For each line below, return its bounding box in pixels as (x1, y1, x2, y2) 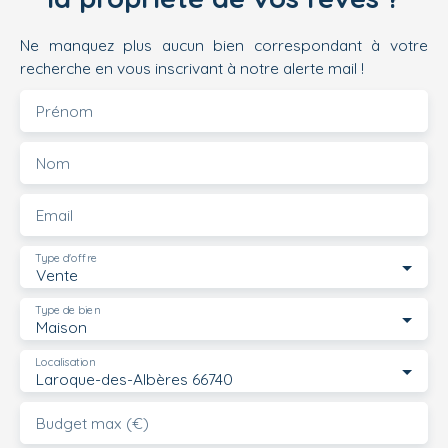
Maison (36, 316, 87, 337)
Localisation (35, 355, 95, 370)
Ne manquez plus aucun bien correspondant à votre (20, 34, 428, 55)
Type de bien (35, 303, 100, 318)
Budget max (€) (36, 412, 149, 433)
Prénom (36, 100, 93, 121)
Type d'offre (35, 251, 97, 266)
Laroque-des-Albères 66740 (36, 368, 233, 389)
